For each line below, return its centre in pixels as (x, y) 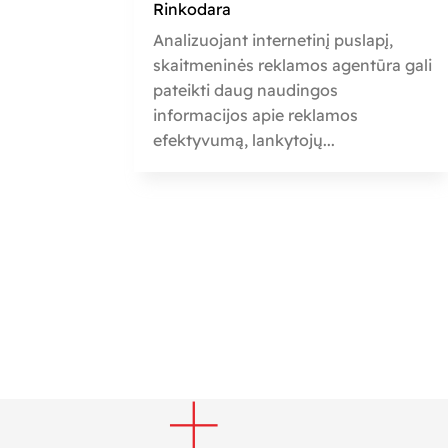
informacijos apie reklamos (256, 114)
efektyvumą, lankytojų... (244, 139)
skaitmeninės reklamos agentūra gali (293, 64)
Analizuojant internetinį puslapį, (273, 39)
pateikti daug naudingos (246, 89)
